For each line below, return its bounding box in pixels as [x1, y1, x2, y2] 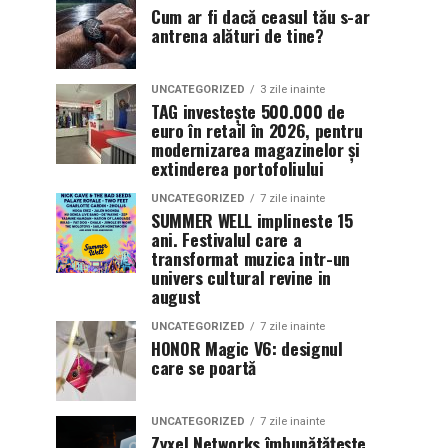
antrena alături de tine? [151, 22, 324, 48]
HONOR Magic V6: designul [151, 335, 343, 361]
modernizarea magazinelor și [151, 136, 360, 162]
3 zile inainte [260, 83, 325, 96]
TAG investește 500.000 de [151, 98, 345, 124]
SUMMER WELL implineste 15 [151, 207, 353, 233]
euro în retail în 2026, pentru [151, 117, 363, 143]
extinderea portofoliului [151, 155, 324, 181]
